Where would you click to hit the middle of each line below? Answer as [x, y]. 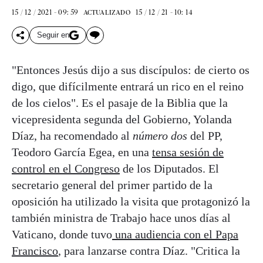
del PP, [205, 135]
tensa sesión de [188, 152]
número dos [160, 135]
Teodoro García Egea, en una [82, 152]
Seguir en [53, 35]
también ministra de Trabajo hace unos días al [121, 218]
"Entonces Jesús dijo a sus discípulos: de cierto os [131, 70]
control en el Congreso [66, 168]
